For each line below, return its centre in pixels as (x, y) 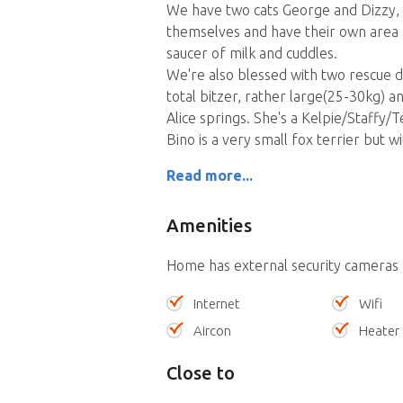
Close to (200, 373)
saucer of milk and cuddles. (251, 54)
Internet (216, 304)
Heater (380, 331)
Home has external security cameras (282, 266)
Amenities (209, 226)
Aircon (212, 331)
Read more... (209, 176)
